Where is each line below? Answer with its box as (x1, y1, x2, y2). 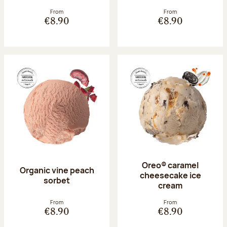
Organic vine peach (19, 165, 94, 176)
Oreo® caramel (142, 160, 199, 171)
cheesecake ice (139, 170, 201, 181)
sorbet (44, 175, 70, 186)
